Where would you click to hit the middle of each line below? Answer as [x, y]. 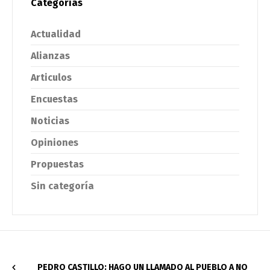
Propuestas [57, 164]
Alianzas [50, 55]
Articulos [51, 77]
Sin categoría [62, 186]
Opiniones [55, 142]
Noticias [50, 121]
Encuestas [54, 99]
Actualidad [56, 34]
